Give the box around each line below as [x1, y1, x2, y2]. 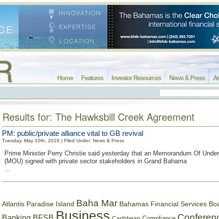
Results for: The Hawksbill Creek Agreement [2, 109, 195, 124]
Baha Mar [76, 198, 117, 208]
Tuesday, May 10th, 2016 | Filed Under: [2, 138, 93, 143]
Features [81, 74, 103, 82]
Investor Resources [111, 74, 161, 82]
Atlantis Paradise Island [2, 200, 74, 208]
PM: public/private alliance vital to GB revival [2, 129, 143, 137]
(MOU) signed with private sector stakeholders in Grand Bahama [4, 157, 187, 165]
